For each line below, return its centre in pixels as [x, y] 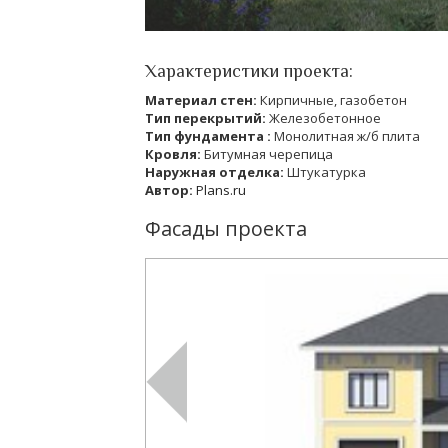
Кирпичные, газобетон [333, 100]
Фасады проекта [226, 228]
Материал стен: [202, 100]
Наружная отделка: [216, 172]
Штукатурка [326, 172]
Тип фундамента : [209, 136]
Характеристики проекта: [249, 71]
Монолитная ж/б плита [347, 136]
